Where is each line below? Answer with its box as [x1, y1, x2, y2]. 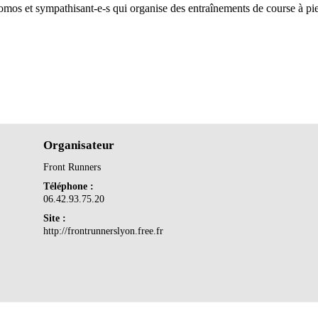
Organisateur [43, 138, 115, 152]
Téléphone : [43, 180, 94, 192]
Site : [43, 212, 67, 224]
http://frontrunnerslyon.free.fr [43, 225, 164, 236]
